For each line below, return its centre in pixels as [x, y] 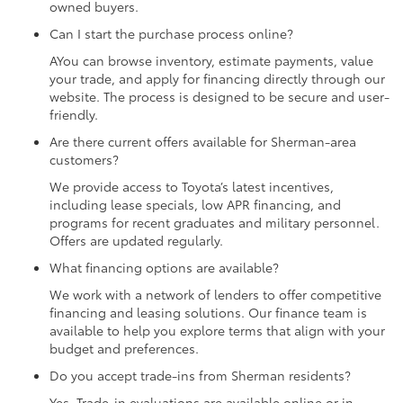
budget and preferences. [124, 349]
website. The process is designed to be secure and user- [219, 97]
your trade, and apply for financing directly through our [217, 79]
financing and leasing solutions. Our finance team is [208, 313]
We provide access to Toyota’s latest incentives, [192, 187]
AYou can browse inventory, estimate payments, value [211, 61]
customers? [84, 160]
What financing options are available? [164, 268]
